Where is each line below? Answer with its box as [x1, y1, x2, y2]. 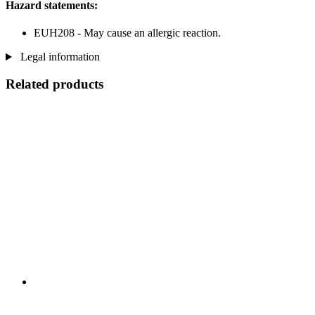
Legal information [17, 51, 100, 63]
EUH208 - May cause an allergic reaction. [34, 27, 221, 39]
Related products [6, 76, 103, 91]
